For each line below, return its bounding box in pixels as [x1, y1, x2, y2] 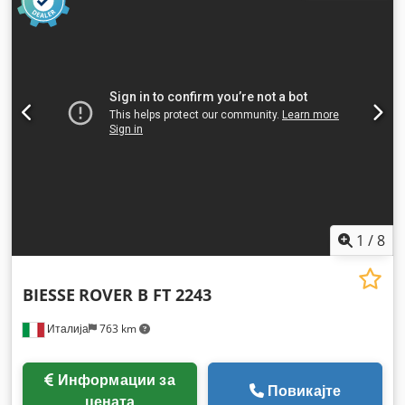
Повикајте [267, 380, 342, 400]
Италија [44, 320, 89, 336]
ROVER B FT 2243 [79, 283, 212, 306]
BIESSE [23, 283, 75, 306]
